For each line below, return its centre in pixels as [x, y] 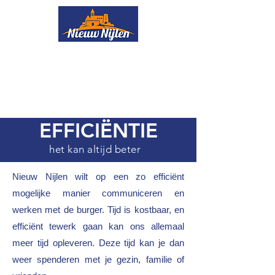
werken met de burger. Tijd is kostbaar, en [98, 210]
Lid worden [39, 104]
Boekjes [162, 57]
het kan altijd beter [95, 149]
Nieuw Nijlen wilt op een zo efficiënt [98, 176]
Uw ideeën [37, 80]
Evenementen [132, 80]
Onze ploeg [41, 57]
